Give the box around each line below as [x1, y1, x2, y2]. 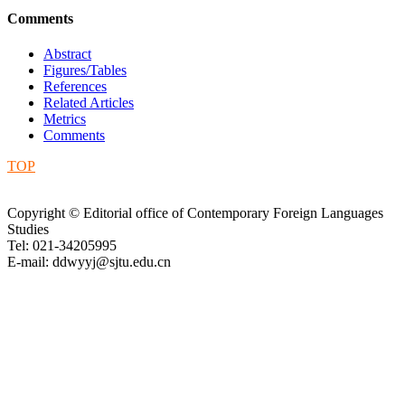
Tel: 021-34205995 [7, 238, 131, 254]
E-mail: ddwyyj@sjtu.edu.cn [7, 254, 171, 270]
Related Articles [43, 95, 134, 111]
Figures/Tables [43, 62, 127, 79]
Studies [7, 221, 49, 238]
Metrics [43, 111, 86, 127]
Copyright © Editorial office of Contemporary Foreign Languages [7, 205, 383, 221]
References [43, 79, 107, 95]
